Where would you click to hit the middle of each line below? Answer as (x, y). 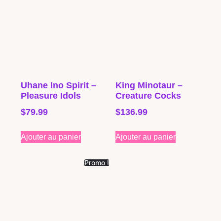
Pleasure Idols (51, 95)
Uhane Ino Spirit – (58, 85)
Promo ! (97, 162)
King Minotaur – (149, 85)
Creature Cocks (148, 95)
